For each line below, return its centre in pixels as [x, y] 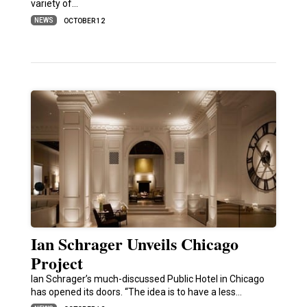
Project [57, 263]
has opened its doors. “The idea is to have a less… [136, 292]
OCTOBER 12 [84, 21]
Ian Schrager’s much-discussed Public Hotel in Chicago [147, 279]
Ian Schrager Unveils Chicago [134, 244]
